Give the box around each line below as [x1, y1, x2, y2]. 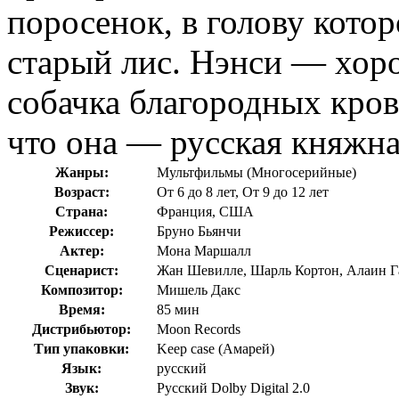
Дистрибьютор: [32, 322, 131, 338]
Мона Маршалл [157, 243, 251, 259]
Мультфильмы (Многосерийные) [157, 165, 356, 181]
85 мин [157, 302, 199, 318]
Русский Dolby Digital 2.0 [157, 380, 310, 396]
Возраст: [53, 184, 110, 200]
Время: [58, 302, 105, 318]
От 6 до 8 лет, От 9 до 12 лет [157, 184, 329, 200]
